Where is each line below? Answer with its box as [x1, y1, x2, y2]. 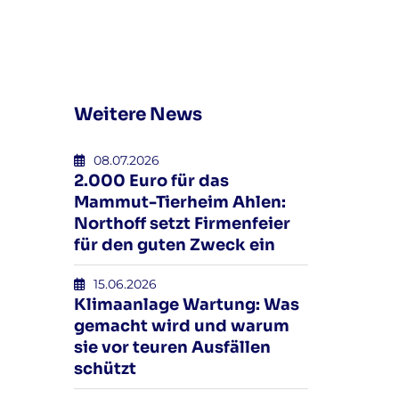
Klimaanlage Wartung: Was [74, 295, 300, 314]
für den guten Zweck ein [74, 235, 276, 255]
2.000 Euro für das [74, 171, 230, 191]
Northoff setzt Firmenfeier [74, 214, 291, 233]
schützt [74, 359, 137, 379]
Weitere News [74, 103, 203, 126]
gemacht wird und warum [74, 316, 290, 336]
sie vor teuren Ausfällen [74, 338, 272, 357]
